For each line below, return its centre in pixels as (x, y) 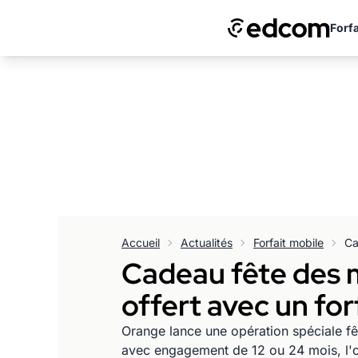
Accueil (141, 243)
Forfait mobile (288, 243)
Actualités (207, 243)
